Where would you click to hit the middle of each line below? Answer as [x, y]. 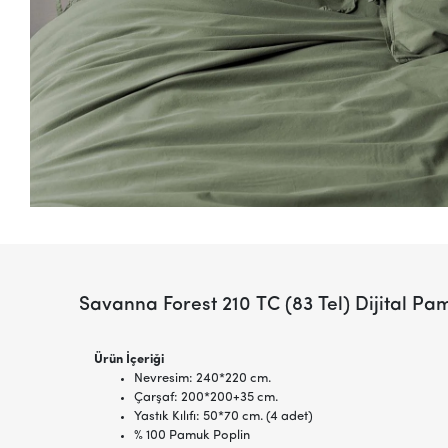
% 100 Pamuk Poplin [191, 435]
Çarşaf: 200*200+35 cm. [205, 397]
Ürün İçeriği [128, 359]
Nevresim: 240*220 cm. [202, 378]
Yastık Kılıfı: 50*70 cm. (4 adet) [223, 416]
